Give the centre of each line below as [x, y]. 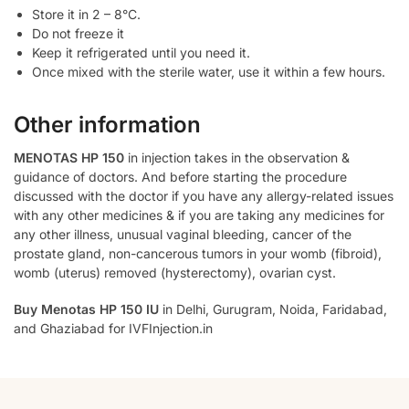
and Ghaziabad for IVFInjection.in [113, 329]
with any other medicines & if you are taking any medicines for [199, 215]
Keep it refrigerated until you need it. [141, 52]
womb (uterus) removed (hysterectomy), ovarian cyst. [175, 272]
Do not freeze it [78, 33]
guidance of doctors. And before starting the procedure [180, 176]
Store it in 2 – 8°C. [86, 14]
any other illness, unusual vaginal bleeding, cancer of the [183, 234]
